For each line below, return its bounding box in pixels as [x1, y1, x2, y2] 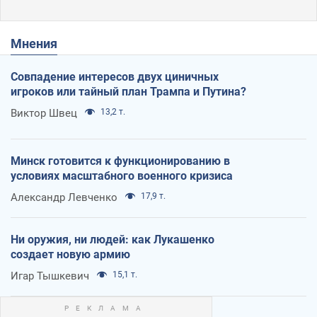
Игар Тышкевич [11, 270, 89, 283]
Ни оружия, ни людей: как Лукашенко [11, 233, 214, 247]
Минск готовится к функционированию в [11, 154, 230, 168]
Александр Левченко [11, 191, 117, 204]
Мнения [22, 36, 57, 52]
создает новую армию [11, 248, 130, 262]
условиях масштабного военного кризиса [11, 169, 233, 183]
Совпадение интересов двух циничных [11, 70, 219, 84]
